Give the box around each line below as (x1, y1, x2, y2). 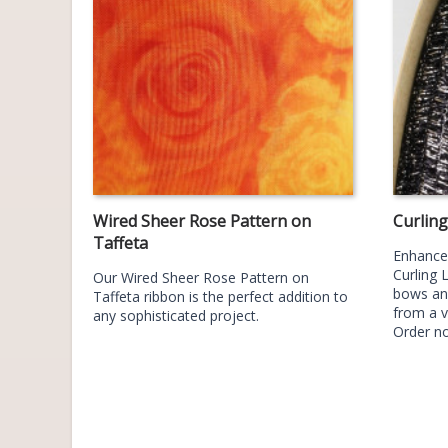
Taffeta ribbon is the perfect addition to (93, 287, 348, 306)
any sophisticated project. (93, 306, 259, 325)
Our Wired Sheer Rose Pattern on (93, 268, 309, 287)
